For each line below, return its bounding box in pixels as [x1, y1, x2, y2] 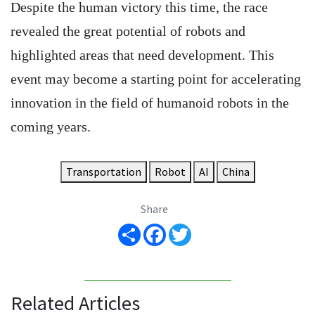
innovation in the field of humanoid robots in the [11, 94, 289, 110]
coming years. [11, 118, 91, 134]
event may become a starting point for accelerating [11, 70, 301, 86]
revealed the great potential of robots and [11, 22, 245, 39]
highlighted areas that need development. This [11, 46, 274, 63]
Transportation [65, 164, 141, 179]
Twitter [191, 216, 228, 231]
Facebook [165, 216, 212, 231]
